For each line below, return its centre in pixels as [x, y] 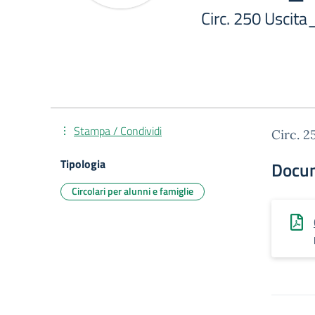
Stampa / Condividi [118, 131]
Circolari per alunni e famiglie [133, 191]
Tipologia [83, 164]
